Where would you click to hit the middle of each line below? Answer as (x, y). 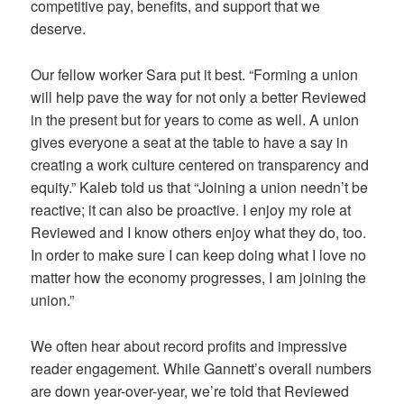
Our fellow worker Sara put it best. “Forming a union (195, 74)
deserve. (59, 29)
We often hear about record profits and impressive (189, 345)
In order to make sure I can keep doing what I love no (199, 254)
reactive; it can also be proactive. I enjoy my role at (191, 209)
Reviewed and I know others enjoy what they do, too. (199, 232)
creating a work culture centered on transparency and (200, 164)
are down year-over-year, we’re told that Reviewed (190, 390)
